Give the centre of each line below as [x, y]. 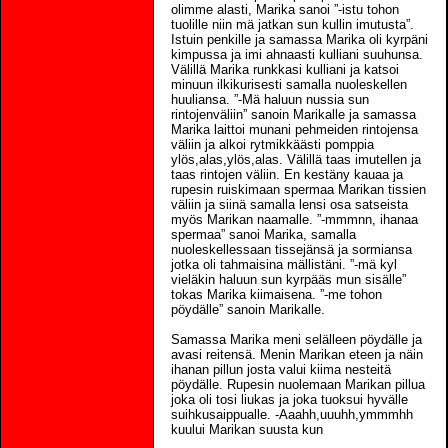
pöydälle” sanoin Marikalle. [248, 309]
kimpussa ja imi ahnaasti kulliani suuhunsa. [297, 54]
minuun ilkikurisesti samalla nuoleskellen [289, 84]
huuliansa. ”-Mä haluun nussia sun [270, 99]
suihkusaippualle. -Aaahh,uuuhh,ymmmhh [292, 414]
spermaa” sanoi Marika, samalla [263, 234]
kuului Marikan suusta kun [247, 429]
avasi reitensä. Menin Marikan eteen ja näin [297, 354]
